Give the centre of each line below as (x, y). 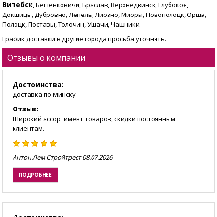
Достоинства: (38, 85)
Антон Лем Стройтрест (47, 158)
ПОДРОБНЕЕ (35, 175)
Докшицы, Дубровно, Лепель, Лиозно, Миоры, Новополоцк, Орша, (104, 15)
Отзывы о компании (46, 58)
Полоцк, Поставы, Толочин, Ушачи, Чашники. (72, 24)
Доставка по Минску (44, 95)
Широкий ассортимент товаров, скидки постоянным (94, 119)
